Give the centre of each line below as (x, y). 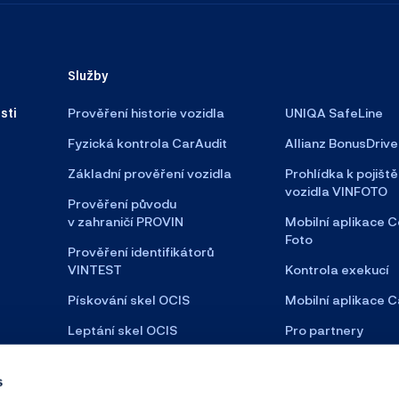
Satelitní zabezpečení (134, 361)
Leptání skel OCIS (122, 330)
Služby (87, 75)
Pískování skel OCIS (128, 300)
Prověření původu (122, 204)
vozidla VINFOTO (336, 191)
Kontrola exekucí (337, 270)
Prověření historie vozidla (146, 113)
